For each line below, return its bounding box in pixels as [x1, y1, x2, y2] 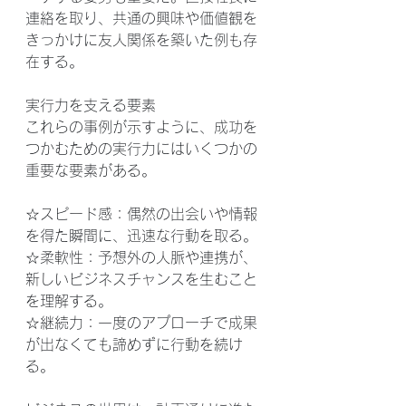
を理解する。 [25, 294, 112, 308]
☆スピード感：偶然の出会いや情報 [25, 207, 257, 221]
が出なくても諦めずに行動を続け [25, 337, 243, 352]
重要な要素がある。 [25, 163, 156, 178]
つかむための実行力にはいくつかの [25, 141, 257, 156]
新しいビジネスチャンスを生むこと [25, 272, 257, 286]
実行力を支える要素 [25, 98, 156, 112]
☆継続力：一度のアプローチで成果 [25, 315, 257, 330]
